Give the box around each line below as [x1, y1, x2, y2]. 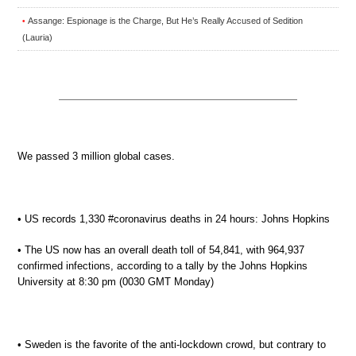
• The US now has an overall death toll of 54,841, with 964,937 [17, 244, 304, 256]
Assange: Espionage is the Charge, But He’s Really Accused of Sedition [28, 15, 303, 25]
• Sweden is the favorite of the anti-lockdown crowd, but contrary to [17, 339, 326, 350]
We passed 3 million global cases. [17, 149, 175, 162]
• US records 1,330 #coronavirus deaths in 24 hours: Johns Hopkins [17, 212, 330, 225]
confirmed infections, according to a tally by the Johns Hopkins [17, 260, 308, 272]
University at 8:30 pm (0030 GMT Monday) [17, 276, 214, 288]
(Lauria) [22, 32, 52, 42]
